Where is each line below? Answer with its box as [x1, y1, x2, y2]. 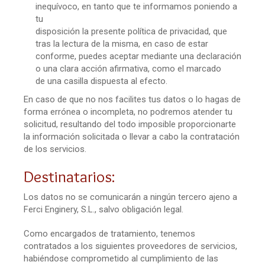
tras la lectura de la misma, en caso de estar [35, 38, 208, 49]
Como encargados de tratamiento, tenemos [24, 228, 195, 239]
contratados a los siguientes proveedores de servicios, [24, 240, 237, 251]
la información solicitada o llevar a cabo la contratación [24, 131, 240, 142]
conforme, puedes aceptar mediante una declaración [35, 50, 241, 62]
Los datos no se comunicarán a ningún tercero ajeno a [24, 191, 237, 202]
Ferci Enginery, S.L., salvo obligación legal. [24, 203, 183, 215]
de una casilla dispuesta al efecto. [35, 75, 167, 86]
